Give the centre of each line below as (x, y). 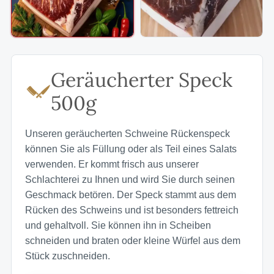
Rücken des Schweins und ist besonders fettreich (132, 210)
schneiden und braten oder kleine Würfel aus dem (133, 240)
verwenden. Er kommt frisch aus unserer (112, 164)
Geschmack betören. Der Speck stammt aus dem (131, 194)
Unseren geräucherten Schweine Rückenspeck (128, 133)
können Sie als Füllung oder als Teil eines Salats (131, 149)
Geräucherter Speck (142, 80)
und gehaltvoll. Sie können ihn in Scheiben (118, 225)
